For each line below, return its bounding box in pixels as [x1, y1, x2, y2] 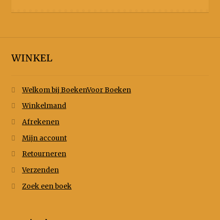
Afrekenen [22, 118, 59, 127]
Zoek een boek [22, 182, 72, 191]
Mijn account [22, 134, 67, 142]
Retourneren [22, 150, 66, 159]
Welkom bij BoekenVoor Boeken [22, 85, 131, 94]
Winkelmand [22, 102, 66, 110]
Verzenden [22, 166, 59, 175]
